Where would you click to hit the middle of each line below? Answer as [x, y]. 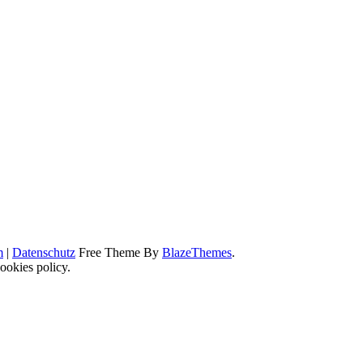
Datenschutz [44, 253]
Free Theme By [119, 253]
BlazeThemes [197, 253]
